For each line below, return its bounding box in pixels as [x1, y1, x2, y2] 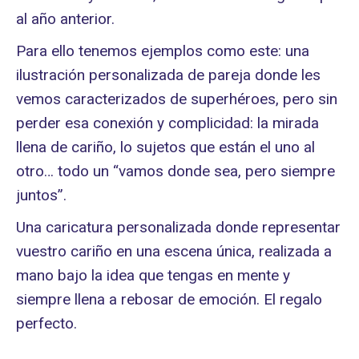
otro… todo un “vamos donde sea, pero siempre [16, 162, 335, 180]
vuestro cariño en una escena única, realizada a [16, 242, 332, 260]
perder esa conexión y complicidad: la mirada [16, 114, 319, 132]
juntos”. [16, 186, 67, 204]
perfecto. [16, 314, 77, 333]
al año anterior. [16, 10, 115, 28]
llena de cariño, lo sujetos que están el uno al [16, 138, 315, 156]
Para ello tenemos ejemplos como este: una [16, 42, 309, 60]
